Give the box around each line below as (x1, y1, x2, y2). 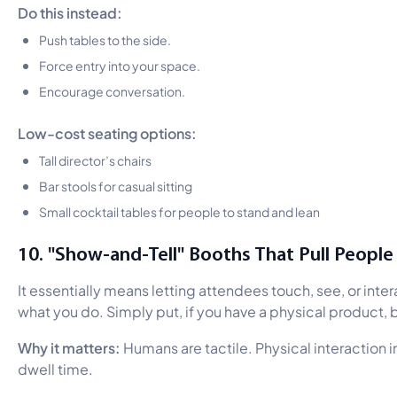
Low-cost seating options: (18, 121, 197, 143)
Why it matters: (18, 335, 123, 357)
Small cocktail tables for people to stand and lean (39, 201, 320, 220)
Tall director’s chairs (39, 150, 152, 168)
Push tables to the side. (39, 29, 171, 48)
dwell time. (18, 357, 93, 378)
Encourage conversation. (39, 81, 185, 99)
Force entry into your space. (39, 55, 200, 74)
